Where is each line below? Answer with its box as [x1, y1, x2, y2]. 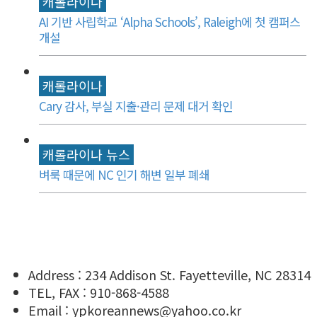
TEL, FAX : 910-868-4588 [28, 282, 169, 301]
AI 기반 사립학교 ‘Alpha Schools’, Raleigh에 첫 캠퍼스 [39, 12, 300, 30]
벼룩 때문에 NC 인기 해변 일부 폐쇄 [39, 165, 209, 183]
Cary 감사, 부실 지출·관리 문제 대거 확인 [39, 96, 233, 115]
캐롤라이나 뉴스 [42, 144, 130, 163]
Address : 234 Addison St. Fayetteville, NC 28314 [28, 265, 311, 284]
